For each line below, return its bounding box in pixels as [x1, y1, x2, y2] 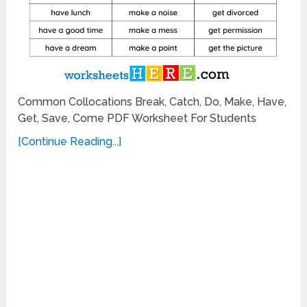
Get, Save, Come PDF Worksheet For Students [18, 111, 257, 125]
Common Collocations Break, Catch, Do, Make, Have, [18, 95, 287, 108]
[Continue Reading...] [18, 134, 122, 148]
